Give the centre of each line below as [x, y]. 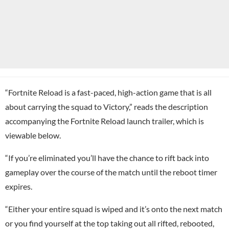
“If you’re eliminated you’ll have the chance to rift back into [107, 157]
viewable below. [33, 135]
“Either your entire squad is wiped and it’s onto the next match [114, 209]
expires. [19, 186]
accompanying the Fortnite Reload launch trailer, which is [105, 121]
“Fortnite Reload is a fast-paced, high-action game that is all [108, 92]
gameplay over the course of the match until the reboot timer [111, 172]
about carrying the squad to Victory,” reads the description [107, 106]
